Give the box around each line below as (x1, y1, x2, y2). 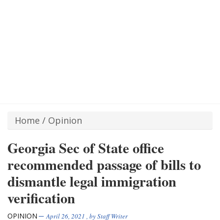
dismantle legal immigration (7, 171, 176, 192)
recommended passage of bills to (7, 154, 201, 175)
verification (7, 188, 75, 209)
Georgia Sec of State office (7, 137, 164, 159)
